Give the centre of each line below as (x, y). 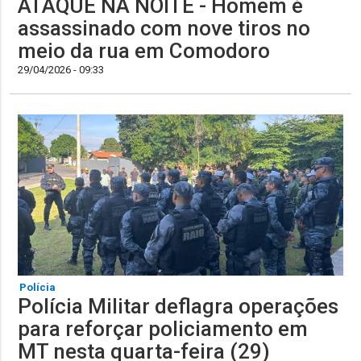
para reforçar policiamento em (163, 329)
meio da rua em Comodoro (144, 51)
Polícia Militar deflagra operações (178, 307)
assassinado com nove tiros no (164, 29)
